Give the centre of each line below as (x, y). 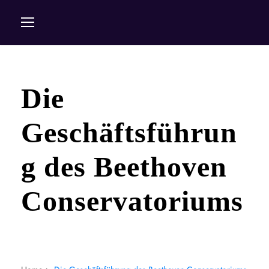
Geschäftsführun (129, 132)
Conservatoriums (132, 201)
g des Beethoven (124, 167)
